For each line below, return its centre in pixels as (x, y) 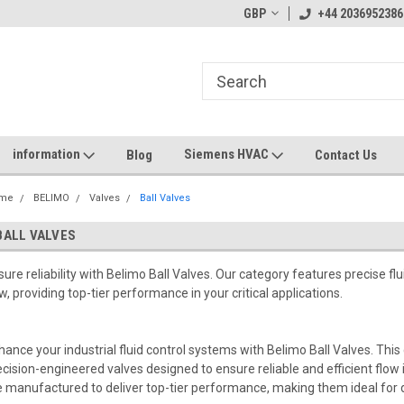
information (48, 154)
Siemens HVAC (228, 154)
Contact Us (346, 155)
